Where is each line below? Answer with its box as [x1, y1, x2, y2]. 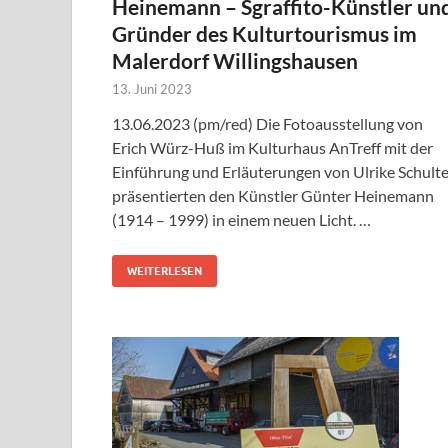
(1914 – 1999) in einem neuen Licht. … [112, 209, 371, 229]
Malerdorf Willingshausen [112, 47, 358, 73]
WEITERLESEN [127, 263, 202, 278]
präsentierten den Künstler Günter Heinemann [112, 185, 434, 205]
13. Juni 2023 [112, 80, 192, 97]
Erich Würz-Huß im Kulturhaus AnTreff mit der [112, 137, 433, 157]
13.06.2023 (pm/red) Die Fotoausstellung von [112, 113, 423, 133]
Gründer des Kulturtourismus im [112, 20, 417, 46]
